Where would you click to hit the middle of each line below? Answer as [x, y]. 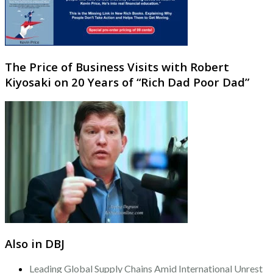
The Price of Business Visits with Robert [117, 66]
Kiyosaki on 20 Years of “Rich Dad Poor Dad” [127, 82]
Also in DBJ [35, 244]
